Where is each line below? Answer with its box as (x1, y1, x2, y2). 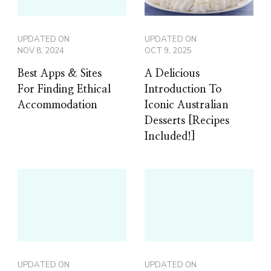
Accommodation (18, 99, 97, 111)
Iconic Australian (145, 99, 229, 111)
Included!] (145, 131, 195, 142)
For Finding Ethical (18, 83, 111, 95)
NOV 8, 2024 (18, 45, 64, 56)
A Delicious (145, 68, 200, 79)
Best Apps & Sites (18, 68, 102, 79)
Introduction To (145, 83, 221, 95)
